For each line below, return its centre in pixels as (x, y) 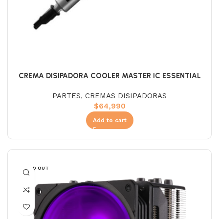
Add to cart (109, 120)
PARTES (66, 96)
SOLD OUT (36, 168)
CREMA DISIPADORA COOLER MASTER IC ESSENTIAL (109, 76)
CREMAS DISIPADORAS (126, 96)
